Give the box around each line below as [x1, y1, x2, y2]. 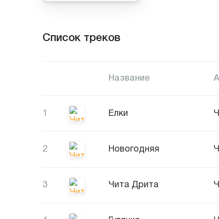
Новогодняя [109, 145, 159, 153]
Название [109, 74, 150, 82]
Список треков [43, 33, 120, 43]
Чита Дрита [109, 181, 158, 190]
